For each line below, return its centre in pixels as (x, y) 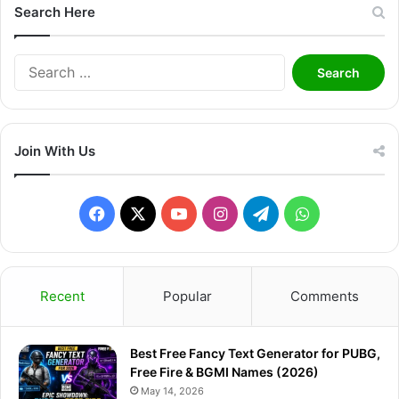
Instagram (264, 213)
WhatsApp (347, 213)
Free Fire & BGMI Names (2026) (224, 372)
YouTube (219, 213)
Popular (187, 297)
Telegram (303, 213)
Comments (325, 297)
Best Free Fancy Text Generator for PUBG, (255, 354)
